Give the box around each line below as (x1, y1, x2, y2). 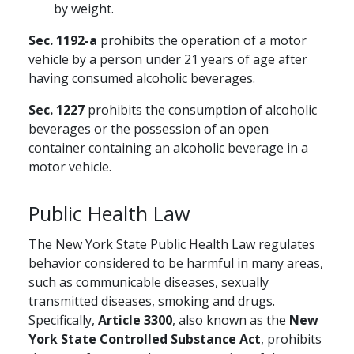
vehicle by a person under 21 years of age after (28, 51, 307, 69)
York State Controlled (28, 330, 168, 348)
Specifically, (28, 311, 98, 330)
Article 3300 (98, 311, 172, 330)
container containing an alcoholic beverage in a (28, 139, 308, 157)
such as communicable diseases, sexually (28, 273, 269, 292)
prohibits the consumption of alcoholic (85, 101, 317, 119)
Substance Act (171, 330, 261, 348)
